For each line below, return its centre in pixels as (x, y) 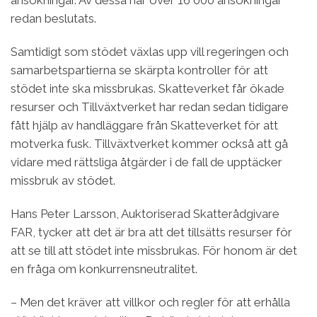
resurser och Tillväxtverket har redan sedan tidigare (150, 107)
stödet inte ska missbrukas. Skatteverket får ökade (148, 89)
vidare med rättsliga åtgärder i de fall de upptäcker (146, 162)
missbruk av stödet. (63, 181)
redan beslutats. (53, 18)
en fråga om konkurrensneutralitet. (104, 269)
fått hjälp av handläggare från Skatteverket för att (144, 126)
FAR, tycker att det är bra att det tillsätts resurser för (151, 232)
